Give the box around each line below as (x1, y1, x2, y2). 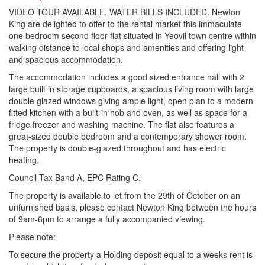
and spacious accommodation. (9, 53, 123, 65)
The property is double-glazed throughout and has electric (9, 142, 226, 154)
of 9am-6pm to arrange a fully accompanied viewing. (9, 213, 205, 225)
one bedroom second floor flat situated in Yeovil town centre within (9, 30, 256, 41)
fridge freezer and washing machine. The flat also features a (9, 118, 234, 130)
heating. (9, 154, 39, 166)
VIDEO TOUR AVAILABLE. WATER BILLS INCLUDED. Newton (9, 6, 240, 18)
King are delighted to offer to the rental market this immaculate (9, 18, 242, 30)
